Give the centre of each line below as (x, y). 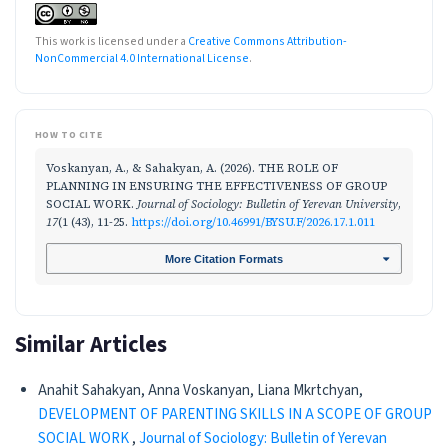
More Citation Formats (224, 258)
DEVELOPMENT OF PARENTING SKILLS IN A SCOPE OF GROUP (234, 414)
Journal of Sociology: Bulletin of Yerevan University (267, 204)
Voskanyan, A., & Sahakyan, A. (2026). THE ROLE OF (192, 168)
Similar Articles (91, 345)
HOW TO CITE (68, 134)
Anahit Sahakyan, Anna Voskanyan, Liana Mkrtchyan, (200, 390)
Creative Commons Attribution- (267, 41)
